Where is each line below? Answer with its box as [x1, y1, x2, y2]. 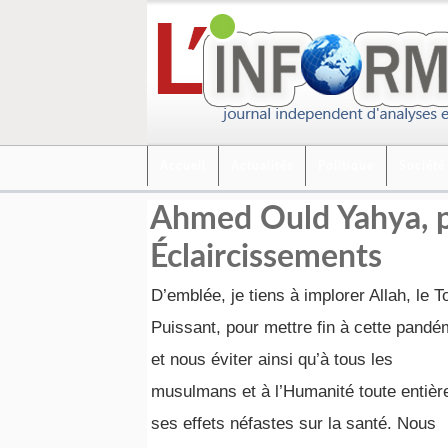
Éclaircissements [150, 241, 382, 273]
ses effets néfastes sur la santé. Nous [151, 414, 436, 433]
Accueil [160, 160, 206, 172]
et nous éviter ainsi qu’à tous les [151, 350, 393, 369]
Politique [318, 160, 374, 172]
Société [399, 160, 445, 172]
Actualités [231, 160, 293, 172]
